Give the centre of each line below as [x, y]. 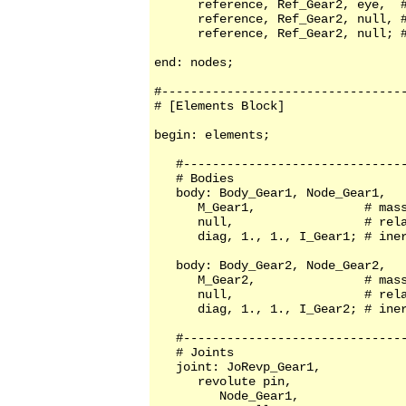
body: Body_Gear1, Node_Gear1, [270, 193]
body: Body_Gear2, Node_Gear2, [270, 266]
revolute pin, [227, 382]
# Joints [230, 353]
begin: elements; [212, 135]
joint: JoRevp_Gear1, [241, 367]
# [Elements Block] [219, 106]
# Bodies [194, 179]
